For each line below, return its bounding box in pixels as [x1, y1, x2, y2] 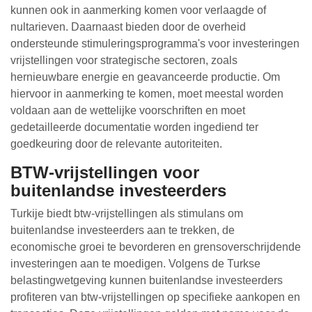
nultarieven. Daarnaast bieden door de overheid [10, 21, 246, 33]
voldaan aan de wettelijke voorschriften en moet [10, 104, 245, 116]
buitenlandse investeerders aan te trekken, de [10, 224, 235, 236]
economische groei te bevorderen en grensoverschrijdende [10, 241, 301, 253]
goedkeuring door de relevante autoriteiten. [10, 138, 222, 150]
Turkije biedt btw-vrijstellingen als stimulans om [10, 208, 243, 219]
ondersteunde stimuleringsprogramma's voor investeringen [10, 38, 299, 49]
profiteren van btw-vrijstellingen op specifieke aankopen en [10, 291, 300, 303]
